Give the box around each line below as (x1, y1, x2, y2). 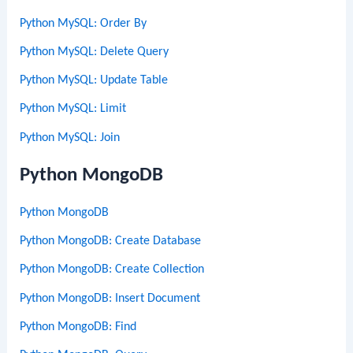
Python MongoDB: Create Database (20, 235, 202, 247)
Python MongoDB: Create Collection (20, 263, 205, 277)
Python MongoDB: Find (20, 320, 137, 333)
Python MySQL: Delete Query (20, 45, 169, 58)
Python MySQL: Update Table (20, 74, 169, 87)
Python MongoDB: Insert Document (20, 292, 201, 305)
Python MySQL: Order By (20, 17, 147, 30)
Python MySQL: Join (20, 131, 121, 144)
